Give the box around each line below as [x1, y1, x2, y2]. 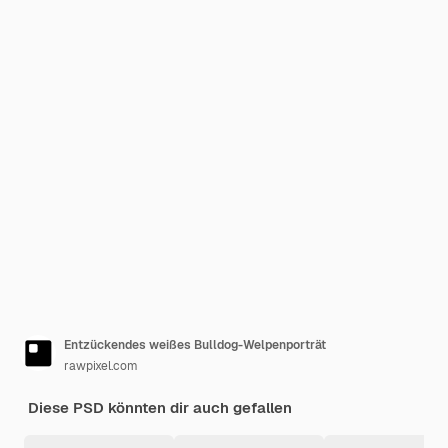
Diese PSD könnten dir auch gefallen [28, 398, 292, 417]
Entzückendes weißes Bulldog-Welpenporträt [64, 337, 326, 353]
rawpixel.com [64, 358, 138, 374]
